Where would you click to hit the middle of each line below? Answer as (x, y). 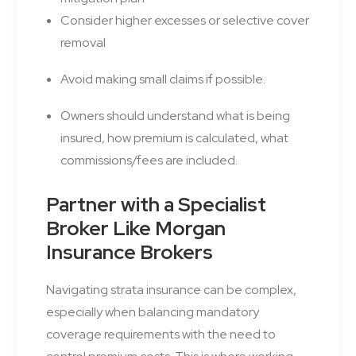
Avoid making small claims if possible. (163, 79)
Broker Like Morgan (136, 229)
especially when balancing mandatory (153, 312)
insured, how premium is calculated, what (174, 138)
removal (83, 43)
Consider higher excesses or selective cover (185, 21)
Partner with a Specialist (156, 205)
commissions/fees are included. (149, 161)
